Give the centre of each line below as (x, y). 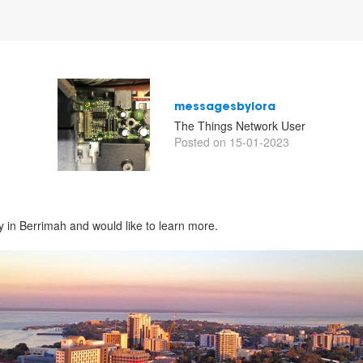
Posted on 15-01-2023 (232, 142)
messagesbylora (225, 108)
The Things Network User (240, 126)
